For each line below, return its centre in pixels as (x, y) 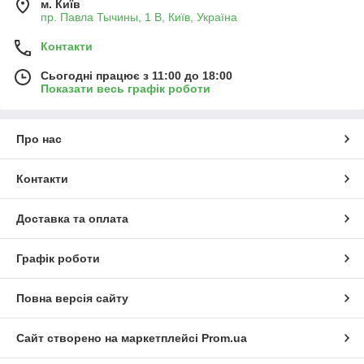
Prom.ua (224, 338)
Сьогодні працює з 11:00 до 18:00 (136, 76)
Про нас (39, 139)
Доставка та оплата (72, 219)
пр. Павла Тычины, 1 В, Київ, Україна (139, 17)
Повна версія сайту (72, 299)
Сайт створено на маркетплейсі (109, 338)
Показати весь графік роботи (126, 89)
